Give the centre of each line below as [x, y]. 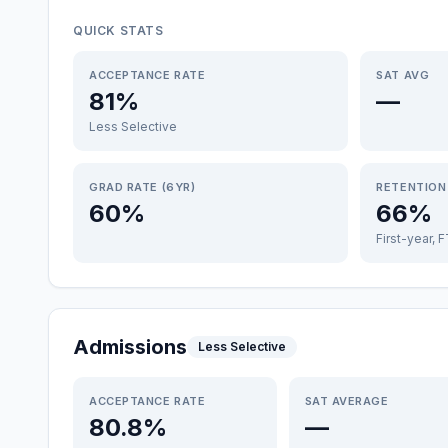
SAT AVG [403, 75]
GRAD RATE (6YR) [142, 187]
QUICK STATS [118, 30]
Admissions [130, 347]
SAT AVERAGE [346, 401]
